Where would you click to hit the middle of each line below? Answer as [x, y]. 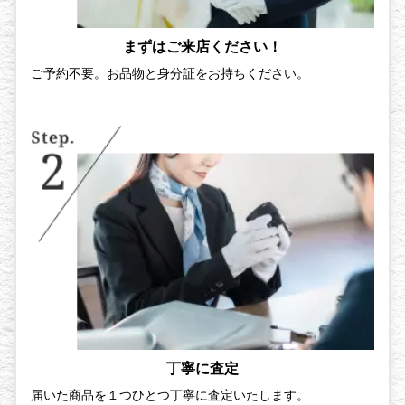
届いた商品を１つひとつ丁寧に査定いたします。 [170, 395]
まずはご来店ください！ [202, 46]
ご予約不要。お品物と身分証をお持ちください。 [170, 72]
